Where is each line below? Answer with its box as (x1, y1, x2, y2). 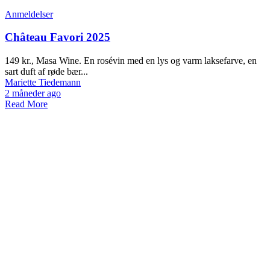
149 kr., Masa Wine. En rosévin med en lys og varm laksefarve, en (5, 55, 257, 66)
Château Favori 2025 (5, 31, 110, 44)
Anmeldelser (5, 8, 53, 19)
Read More (5, 99, 48, 110)
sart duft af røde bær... (5, 66, 88, 77)
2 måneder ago (5, 88, 61, 99)
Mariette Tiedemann (5, 77, 81, 88)
